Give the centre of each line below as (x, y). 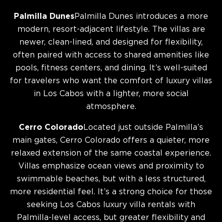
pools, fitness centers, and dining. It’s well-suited (111, 68)
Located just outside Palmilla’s (143, 128)
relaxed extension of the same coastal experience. (111, 153)
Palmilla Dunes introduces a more (141, 17)
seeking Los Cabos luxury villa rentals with (111, 205)
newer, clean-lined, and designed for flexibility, (111, 42)
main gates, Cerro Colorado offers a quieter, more (111, 140)
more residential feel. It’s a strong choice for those (111, 192)
